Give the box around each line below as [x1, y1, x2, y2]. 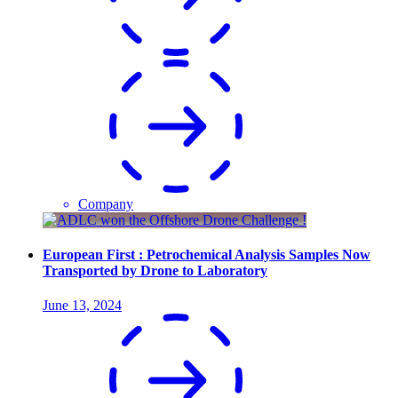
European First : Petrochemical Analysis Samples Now [43, 246, 370, 262]
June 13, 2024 [43, 298, 122, 314]
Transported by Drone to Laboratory [43, 262, 267, 278]
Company [78, 195, 133, 211]
